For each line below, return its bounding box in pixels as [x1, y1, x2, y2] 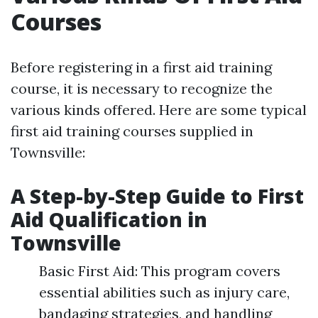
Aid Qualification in [11, 206, 207, 234]
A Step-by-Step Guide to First [11, 182, 304, 210]
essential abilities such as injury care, [39, 283, 290, 302]
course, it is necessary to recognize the [11, 79, 273, 98]
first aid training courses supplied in [11, 122, 253, 141]
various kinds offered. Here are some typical [11, 101, 307, 119]
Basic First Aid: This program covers [39, 262, 280, 280]
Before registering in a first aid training [11, 58, 272, 77]
